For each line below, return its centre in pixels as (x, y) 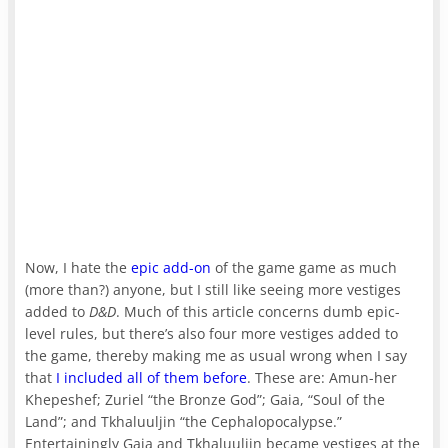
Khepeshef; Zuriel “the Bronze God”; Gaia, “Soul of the (205, 399)
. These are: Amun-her (322, 377)
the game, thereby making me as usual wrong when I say (216, 355)
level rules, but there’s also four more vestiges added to (212, 333)
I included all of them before (152, 377)
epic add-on (171, 267)
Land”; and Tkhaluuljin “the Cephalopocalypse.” (184, 421)
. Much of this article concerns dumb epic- (258, 311)
